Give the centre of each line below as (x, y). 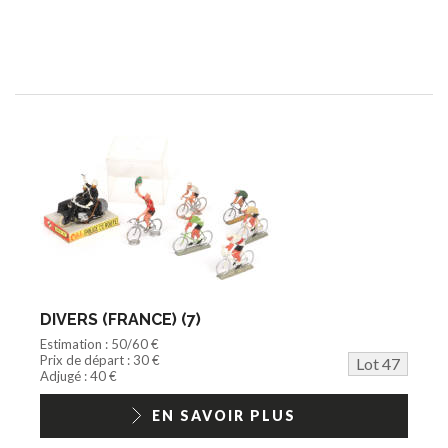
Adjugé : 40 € (78, 375)
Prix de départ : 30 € (100, 359)
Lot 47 (378, 363)
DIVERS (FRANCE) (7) (120, 319)
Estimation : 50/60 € (99, 343)
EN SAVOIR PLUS (224, 415)
